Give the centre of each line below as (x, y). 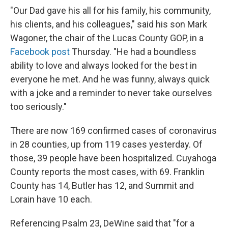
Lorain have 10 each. (51, 199)
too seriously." (38, 107)
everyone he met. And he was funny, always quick (110, 79)
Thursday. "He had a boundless (133, 52)
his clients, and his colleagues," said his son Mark (109, 24)
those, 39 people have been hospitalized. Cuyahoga (113, 158)
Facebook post (40, 52)
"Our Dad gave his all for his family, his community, (110, 10)
